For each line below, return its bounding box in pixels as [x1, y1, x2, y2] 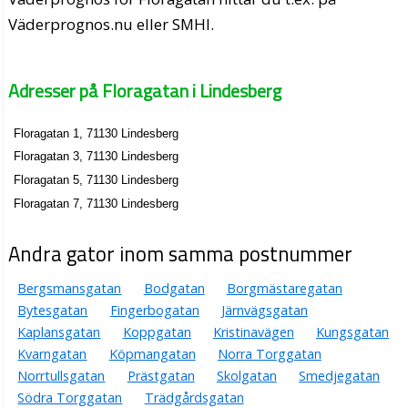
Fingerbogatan [109, 301, 199, 320]
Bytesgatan [17, 301, 88, 320]
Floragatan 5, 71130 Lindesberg [14, 173, 179, 188]
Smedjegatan [298, 367, 380, 385]
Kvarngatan [17, 345, 87, 363]
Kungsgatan [315, 323, 389, 342]
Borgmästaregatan [226, 280, 342, 298]
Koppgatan [122, 323, 191, 342]
